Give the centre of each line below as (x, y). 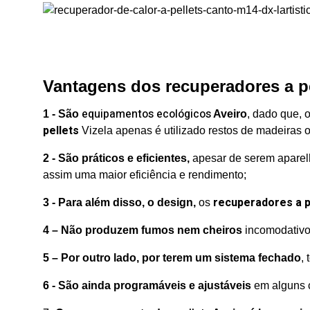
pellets (61, 131)
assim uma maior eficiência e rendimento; (145, 175)
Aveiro (229, 114)
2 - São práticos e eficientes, (118, 158)
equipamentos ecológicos (146, 114)
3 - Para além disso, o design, (121, 202)
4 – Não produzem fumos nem (121, 230)
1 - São (62, 114)
